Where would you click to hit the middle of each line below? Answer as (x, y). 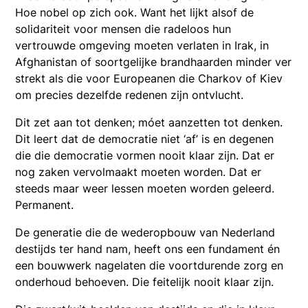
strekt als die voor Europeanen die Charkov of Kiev (149, 78)
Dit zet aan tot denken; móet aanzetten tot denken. (149, 122)
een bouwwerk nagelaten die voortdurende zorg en (150, 265)
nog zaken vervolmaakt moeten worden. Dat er (139, 172)
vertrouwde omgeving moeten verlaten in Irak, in (142, 45)
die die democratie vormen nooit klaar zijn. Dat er (145, 155)
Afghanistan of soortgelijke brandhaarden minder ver (154, 62)
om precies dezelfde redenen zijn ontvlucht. (130, 95)
